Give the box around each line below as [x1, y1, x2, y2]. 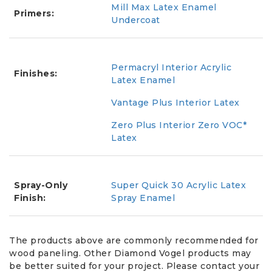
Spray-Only [14, 180, 67, 191]
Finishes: [14, 68, 58, 80]
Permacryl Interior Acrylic [111, 62, 231, 73]
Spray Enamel [111, 192, 175, 204]
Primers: [14, 8, 54, 19]
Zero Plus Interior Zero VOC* [111, 120, 246, 131]
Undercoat [111, 15, 160, 26]
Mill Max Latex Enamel [111, 2, 217, 13]
